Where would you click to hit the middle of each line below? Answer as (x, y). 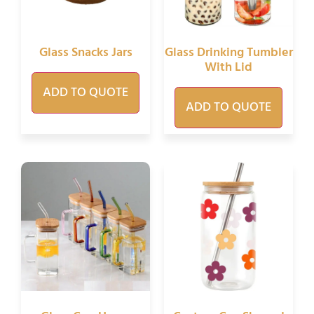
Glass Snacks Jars (86, 53)
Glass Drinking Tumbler (228, 53)
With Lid (228, 68)
